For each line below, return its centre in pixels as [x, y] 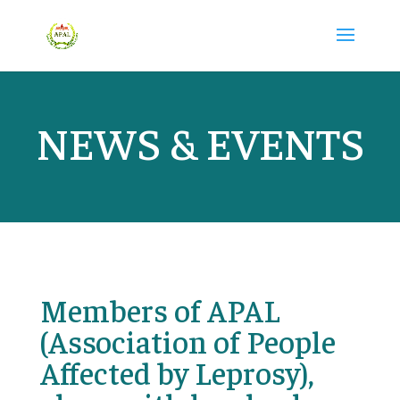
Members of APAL [160, 309]
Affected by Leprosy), [176, 372]
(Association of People [187, 341]
